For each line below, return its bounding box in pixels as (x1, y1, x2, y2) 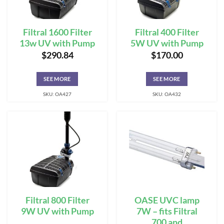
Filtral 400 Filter (134, 26, 199, 37)
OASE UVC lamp (134, 195, 199, 206)
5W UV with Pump (130, 37, 203, 48)
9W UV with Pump (20, 206, 94, 217)
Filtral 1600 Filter (22, 26, 92, 37)
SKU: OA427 (43, 91, 71, 97)
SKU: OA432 (152, 91, 181, 97)
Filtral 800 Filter (25, 195, 89, 206)
